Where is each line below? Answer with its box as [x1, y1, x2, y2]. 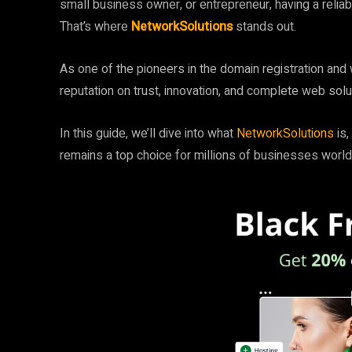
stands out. [236, 17, 296, 36]
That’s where [60, 17, 131, 36]
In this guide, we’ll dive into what [60, 124, 236, 143]
